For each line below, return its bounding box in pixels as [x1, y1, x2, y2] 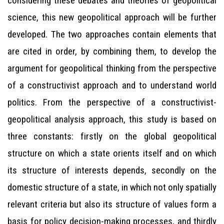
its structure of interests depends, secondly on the [7, 164, 216, 176]
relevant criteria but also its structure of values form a [7, 198, 216, 210]
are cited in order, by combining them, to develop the [7, 45, 216, 57]
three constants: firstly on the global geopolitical [7, 130, 216, 142]
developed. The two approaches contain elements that [7, 28, 216, 40]
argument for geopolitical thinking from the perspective [7, 62, 216, 74]
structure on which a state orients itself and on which [7, 147, 216, 159]
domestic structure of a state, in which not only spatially [7, 181, 216, 193]
